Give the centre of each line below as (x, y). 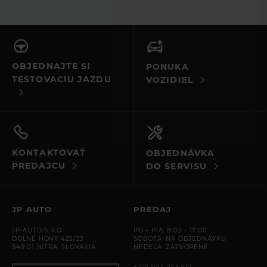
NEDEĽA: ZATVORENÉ (171, 247)
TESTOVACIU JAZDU (62, 80)
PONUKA (167, 67)
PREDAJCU (39, 166)
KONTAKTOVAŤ (49, 153)
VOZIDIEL (170, 80)
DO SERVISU (176, 167)
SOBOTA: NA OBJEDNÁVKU (180, 239)
